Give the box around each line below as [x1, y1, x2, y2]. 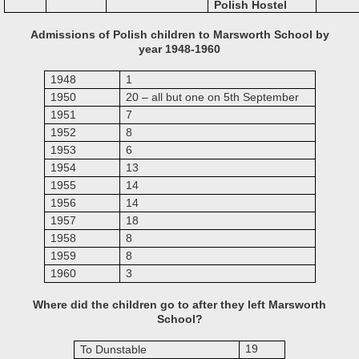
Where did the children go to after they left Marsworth [33, 298, 326, 311]
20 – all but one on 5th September [125, 91, 299, 103]
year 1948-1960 [139, 42, 220, 55]
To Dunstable [80, 343, 147, 356]
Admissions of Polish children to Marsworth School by [30, 28, 329, 41]
